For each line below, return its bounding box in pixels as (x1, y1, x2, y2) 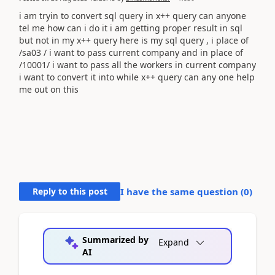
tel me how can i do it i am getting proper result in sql (19, 21, 242, 34)
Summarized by (82, 233, 149, 246)
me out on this (19, 83, 81, 95)
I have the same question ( (120, 185, 244, 198)
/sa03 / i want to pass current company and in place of (19, 46, 243, 58)
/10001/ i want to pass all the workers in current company (19, 58, 256, 71)
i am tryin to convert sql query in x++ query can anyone (19, 9, 246, 21)
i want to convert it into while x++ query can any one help (19, 71, 255, 83)
